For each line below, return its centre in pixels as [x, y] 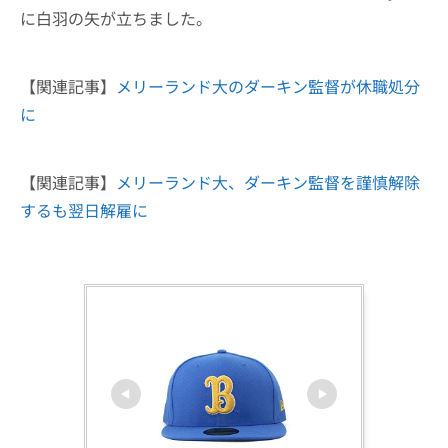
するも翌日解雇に [84, 210]
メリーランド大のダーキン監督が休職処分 [268, 86]
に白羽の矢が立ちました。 [116, 18]
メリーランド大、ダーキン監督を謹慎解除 [268, 182]
